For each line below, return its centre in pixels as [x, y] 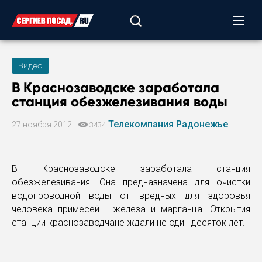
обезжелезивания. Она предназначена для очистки [131, 182]
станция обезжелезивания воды [120, 101]
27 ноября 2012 [43, 125]
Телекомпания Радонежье [168, 124]
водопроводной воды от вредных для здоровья [131, 196]
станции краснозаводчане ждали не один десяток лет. [128, 223]
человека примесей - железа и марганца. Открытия [131, 209]
